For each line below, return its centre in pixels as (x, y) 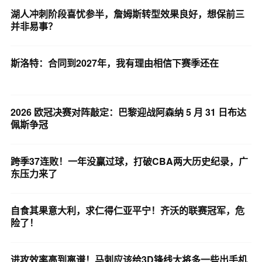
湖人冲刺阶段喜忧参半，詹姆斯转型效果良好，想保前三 (127, 13)
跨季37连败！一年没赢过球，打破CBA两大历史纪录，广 (129, 161)
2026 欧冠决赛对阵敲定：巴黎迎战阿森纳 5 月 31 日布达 (128, 112)
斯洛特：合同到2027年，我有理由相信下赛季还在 (114, 63)
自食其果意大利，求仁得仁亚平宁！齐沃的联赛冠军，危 (127, 210)
